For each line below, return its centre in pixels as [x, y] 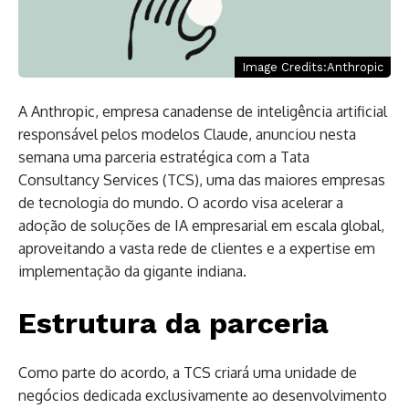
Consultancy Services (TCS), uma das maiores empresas [202, 179]
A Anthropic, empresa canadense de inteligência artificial [203, 111]
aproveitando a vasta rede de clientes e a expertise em [197, 248]
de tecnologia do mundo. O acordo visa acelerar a [181, 202]
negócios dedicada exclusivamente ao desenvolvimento [203, 395]
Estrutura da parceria [173, 323]
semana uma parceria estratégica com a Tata [164, 157]
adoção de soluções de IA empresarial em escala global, [201, 225]
